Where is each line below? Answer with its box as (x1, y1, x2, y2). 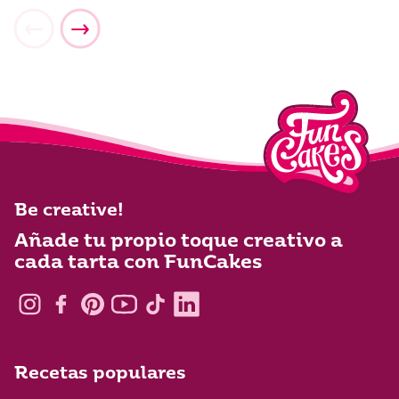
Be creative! (14, 202, 124, 220)
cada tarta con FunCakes (14, 253, 262, 273)
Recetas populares (14, 365, 186, 383)
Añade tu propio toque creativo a (14, 232, 343, 251)
